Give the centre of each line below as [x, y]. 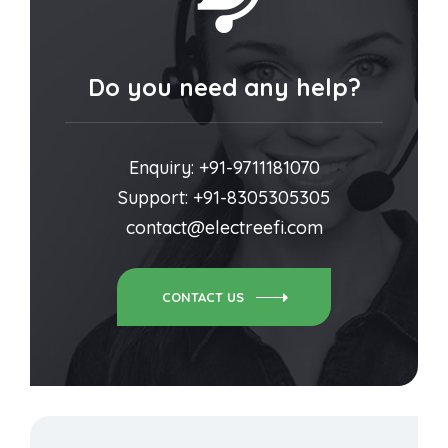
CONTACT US [203, 297]
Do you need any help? [224, 87]
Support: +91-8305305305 [224, 198]
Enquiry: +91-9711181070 [224, 168]
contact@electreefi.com [224, 228]
